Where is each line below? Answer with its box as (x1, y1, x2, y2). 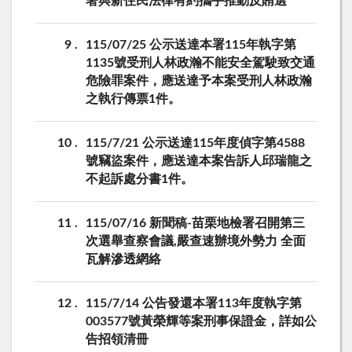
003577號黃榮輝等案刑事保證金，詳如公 (86, 315, 317, 328)
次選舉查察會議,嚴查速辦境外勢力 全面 (86, 235, 306, 248)
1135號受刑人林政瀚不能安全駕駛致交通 (86, 57, 315, 70)
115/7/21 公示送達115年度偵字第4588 (86, 137, 305, 150)
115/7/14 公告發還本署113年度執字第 (86, 297, 302, 310)
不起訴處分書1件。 (86, 173, 193, 186)
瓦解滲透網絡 (86, 253, 161, 266)
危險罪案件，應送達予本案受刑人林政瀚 (86, 75, 312, 88)
